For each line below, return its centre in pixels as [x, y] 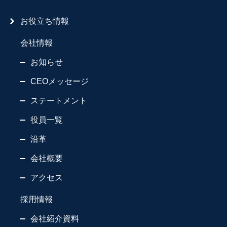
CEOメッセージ [60, 81]
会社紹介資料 [55, 218]
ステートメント [59, 100]
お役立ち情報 [45, 21]
